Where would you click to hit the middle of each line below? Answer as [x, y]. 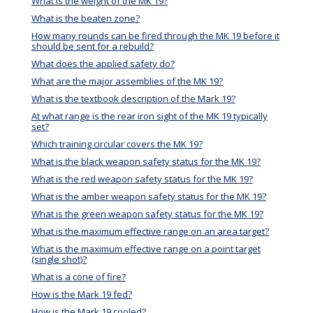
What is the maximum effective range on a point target [146, 249]
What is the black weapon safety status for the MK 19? [146, 162]
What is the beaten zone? [85, 19]
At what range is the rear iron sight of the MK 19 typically [149, 116]
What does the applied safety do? [103, 64]
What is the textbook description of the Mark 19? [133, 99]
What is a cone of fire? [78, 277]
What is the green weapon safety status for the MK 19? [147, 214]
